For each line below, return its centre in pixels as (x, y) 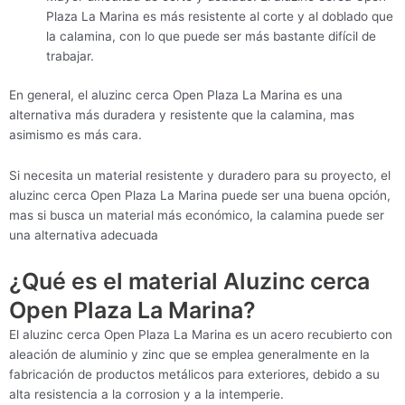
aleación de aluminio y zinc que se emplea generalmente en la (189, 355)
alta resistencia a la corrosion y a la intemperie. (146, 395)
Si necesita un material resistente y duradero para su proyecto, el (200, 176)
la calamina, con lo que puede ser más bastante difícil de (212, 37)
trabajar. (71, 57)
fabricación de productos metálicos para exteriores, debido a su (194, 375)
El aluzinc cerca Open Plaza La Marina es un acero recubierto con (201, 335)
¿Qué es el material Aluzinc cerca (189, 282)
